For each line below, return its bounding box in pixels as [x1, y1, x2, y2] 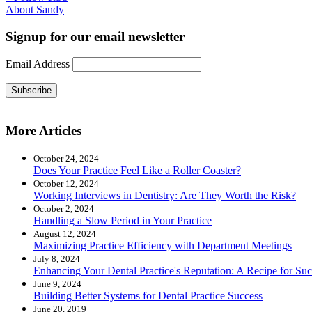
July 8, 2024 [33, 253, 80, 264]
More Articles [6, 123, 81, 139]
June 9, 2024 [33, 278, 81, 289]
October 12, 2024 [33, 178, 99, 189]
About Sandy [6, 3, 64, 15]
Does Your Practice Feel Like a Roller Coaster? [33, 164, 241, 176]
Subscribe [11, 85, 52, 96]
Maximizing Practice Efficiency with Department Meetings [33, 239, 292, 251]
